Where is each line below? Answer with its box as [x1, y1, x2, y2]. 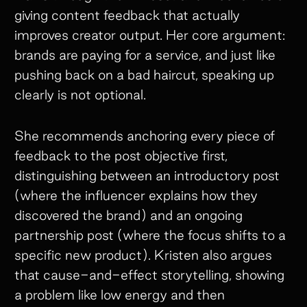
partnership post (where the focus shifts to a [14, 228, 286, 243]
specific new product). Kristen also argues [14, 247, 272, 263]
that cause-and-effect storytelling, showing [14, 267, 284, 283]
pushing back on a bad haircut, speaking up [14, 67, 274, 83]
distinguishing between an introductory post [14, 168, 280, 184]
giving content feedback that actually [14, 8, 240, 23]
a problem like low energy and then [14, 287, 225, 303]
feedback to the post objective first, [14, 148, 228, 164]
